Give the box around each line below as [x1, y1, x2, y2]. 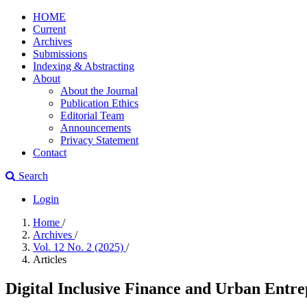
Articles [33, 254, 66, 265]
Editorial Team [60, 110, 124, 121]
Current [33, 23, 66, 35]
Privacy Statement [60, 134, 138, 146]
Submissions [33, 48, 87, 60]
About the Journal [60, 85, 138, 97]
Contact [33, 147, 66, 158]
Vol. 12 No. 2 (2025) [33, 241, 126, 253]
